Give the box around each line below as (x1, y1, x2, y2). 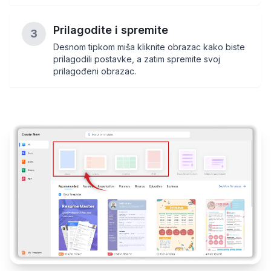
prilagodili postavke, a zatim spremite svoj (53, 53, 220, 64)
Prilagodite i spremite (53, 23, 168, 36)
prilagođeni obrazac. (53, 65, 136, 76)
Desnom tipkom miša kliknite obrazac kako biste (53, 41, 245, 52)
